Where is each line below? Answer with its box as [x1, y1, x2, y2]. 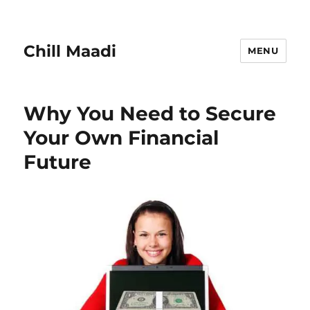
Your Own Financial [24, 126, 219, 149]
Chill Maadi [24, 41, 117, 61]
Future [24, 150, 92, 174]
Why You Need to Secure [24, 102, 277, 125]
